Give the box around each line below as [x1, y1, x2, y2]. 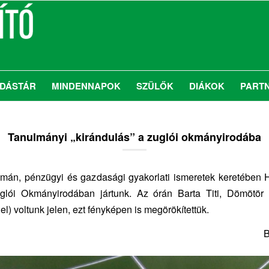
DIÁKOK [189, 79, 225, 92]
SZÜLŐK [136, 79, 174, 92]
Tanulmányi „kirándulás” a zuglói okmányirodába [8, 129, 261, 145]
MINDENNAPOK [52, 79, 121, 92]
